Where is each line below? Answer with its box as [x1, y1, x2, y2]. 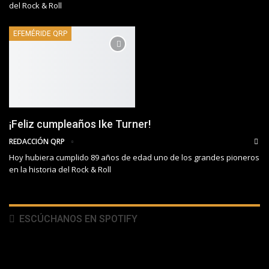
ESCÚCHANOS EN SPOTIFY [17, 213, 138, 225]
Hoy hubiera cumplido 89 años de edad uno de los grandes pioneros [9, 151, 259, 163]
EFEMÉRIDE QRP [13, 29, 67, 38]
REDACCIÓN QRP [9, 136, 67, 147]
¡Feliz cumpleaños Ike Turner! [9, 117, 151, 130]
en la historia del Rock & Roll [9, 163, 111, 175]
